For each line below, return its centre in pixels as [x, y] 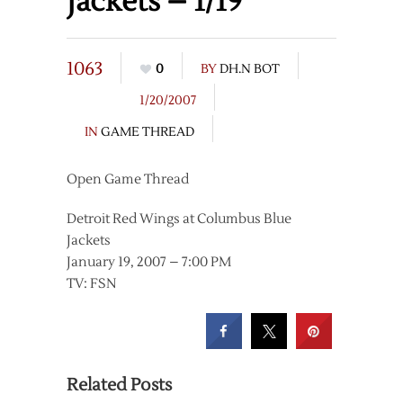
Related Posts [119, 385]
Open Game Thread [128, 179]
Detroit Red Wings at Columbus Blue [179, 219]
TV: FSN [91, 284]
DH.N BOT [250, 69]
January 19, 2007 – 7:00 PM [149, 262]
